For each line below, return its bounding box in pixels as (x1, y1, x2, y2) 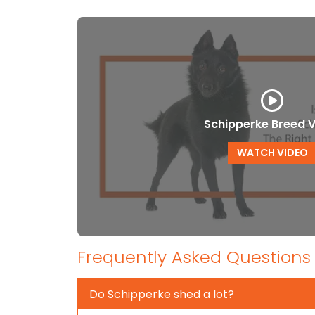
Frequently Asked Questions (77, 245, 311, 269)
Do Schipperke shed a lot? (89, 285, 234, 302)
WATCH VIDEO (236, 145, 308, 160)
